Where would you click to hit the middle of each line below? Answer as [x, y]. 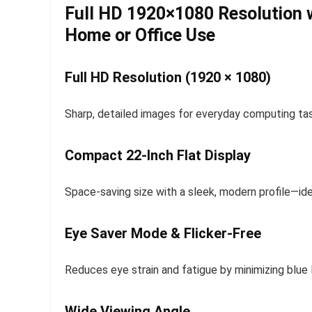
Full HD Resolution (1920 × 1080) [168, 77]
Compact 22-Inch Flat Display [158, 155]
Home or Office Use [140, 35]
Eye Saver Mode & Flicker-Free [163, 233]
